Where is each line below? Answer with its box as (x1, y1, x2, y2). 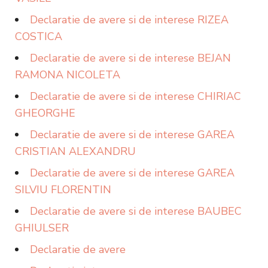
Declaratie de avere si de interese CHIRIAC (30, 89, 241, 103)
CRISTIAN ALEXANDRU (15, 144, 136, 159)
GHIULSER (15, 221, 69, 235)
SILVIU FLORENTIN (15, 182, 111, 197)
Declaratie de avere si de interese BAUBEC (30, 204, 242, 218)
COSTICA (15, 29, 62, 44)
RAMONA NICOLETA (15, 68, 120, 82)
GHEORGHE (15, 106, 75, 120)
